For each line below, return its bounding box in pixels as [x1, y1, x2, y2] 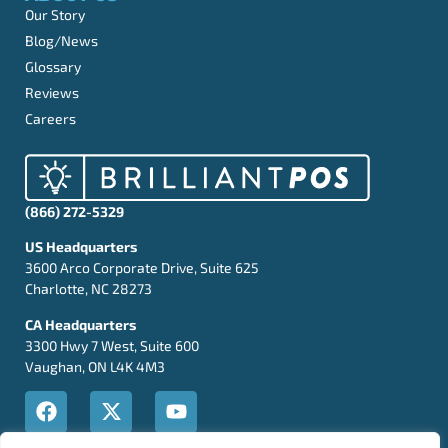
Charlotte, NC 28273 [25, 280, 152, 298]
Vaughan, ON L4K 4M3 [25, 357, 165, 375]
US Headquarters [25, 238, 137, 256]
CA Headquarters [25, 315, 136, 333]
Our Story [25, 5, 85, 23]
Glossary [25, 57, 81, 75]
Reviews [25, 83, 79, 101]
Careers [25, 109, 76, 127]
